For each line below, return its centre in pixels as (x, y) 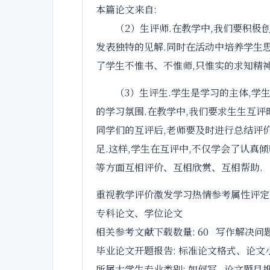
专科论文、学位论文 (139, 213)
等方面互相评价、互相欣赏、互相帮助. (179, 167)
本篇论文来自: (126, 9)
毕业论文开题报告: (137, 250)
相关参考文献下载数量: (147, 232)
